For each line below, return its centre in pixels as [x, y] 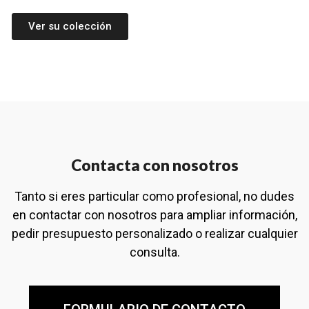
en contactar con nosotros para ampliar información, [154, 215]
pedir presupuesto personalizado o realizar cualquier [154, 233]
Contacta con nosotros [154, 165]
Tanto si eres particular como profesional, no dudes [154, 196]
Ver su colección [70, 26]
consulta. [154, 252]
